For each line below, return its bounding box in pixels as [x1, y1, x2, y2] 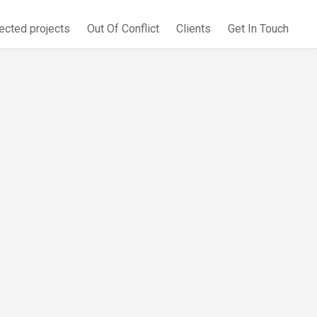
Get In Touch [228, 22, 289, 35]
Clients [176, 22, 211, 35]
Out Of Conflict [87, 22, 159, 35]
